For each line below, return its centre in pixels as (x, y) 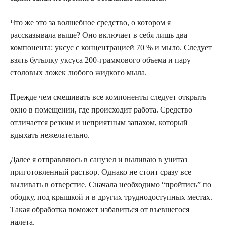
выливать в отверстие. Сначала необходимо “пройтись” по (111, 184)
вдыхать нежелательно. (50, 135)
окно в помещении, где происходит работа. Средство (101, 109)
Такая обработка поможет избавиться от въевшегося (100, 209)
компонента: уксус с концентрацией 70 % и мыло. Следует (111, 47)
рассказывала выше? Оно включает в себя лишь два (99, 35)
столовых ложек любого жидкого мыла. (78, 72)
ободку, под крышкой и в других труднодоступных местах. (111, 197)
